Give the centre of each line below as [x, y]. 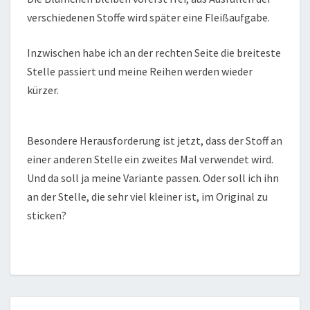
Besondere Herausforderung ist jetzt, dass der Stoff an [155, 141]
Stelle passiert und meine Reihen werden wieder [140, 72]
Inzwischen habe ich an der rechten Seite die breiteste [154, 53]
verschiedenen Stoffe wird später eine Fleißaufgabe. [148, 18]
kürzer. [43, 90]
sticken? [47, 216]
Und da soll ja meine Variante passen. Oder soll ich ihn [153, 178]
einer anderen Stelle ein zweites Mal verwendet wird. [150, 159]
